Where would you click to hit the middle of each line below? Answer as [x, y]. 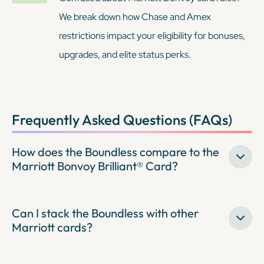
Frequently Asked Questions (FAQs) [122, 119]
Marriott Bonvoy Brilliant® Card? [95, 166]
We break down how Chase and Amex [135, 16]
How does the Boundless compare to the [115, 151]
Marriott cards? [52, 227]
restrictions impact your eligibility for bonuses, [152, 35]
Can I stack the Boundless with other [105, 213]
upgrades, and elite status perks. [125, 54]
